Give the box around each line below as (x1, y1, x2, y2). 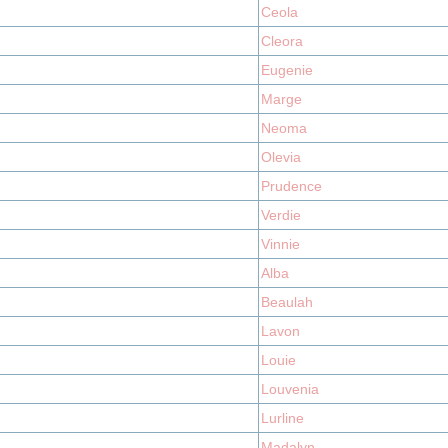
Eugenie (261, 62, 313, 78)
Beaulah (261, 294, 313, 310)
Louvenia (261, 381, 319, 397)
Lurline (261, 410, 304, 426)
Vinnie (261, 236, 300, 252)
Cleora (261, 33, 303, 49)
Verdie (261, 207, 301, 223)
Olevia (261, 149, 301, 165)
